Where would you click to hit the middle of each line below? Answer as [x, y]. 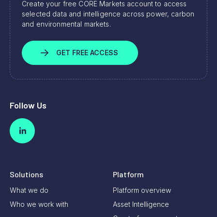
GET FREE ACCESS [87, 53]
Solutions [26, 174]
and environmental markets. [66, 24]
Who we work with [39, 204]
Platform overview [142, 190]
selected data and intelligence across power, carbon [108, 14]
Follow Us [28, 105]
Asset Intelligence [141, 204]
